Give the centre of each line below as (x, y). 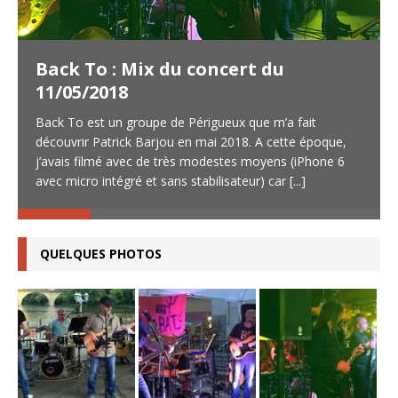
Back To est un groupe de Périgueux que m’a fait (176, 122)
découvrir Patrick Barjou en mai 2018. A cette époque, (191, 141)
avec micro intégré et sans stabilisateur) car (163, 180)
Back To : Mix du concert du (160, 68)
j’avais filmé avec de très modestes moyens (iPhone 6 (190, 161)
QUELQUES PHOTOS (101, 253)
